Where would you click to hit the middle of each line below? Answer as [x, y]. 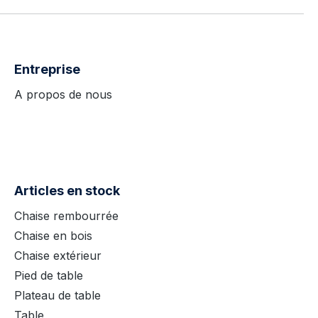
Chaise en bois [53, 236]
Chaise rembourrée [66, 216]
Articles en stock [67, 191]
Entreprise [47, 69]
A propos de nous [63, 94]
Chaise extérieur [58, 256]
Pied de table [49, 275]
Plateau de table [57, 295]
